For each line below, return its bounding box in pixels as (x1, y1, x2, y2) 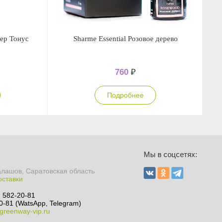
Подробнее (107, 91, 144, 99)
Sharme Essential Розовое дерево (73, 35, 178, 43)
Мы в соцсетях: (144, 150, 198, 159)
